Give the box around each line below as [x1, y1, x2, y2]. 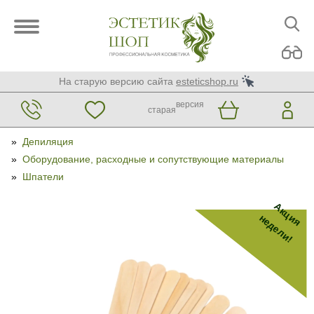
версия [175, 99, 204, 109]
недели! [257, 212, 295, 245]
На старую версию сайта [59, 76, 173, 87]
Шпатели [22, 171, 64, 182]
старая [147, 104, 176, 115]
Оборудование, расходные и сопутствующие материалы [22, 153, 284, 165]
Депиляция [22, 136, 74, 147]
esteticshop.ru [176, 76, 238, 87]
